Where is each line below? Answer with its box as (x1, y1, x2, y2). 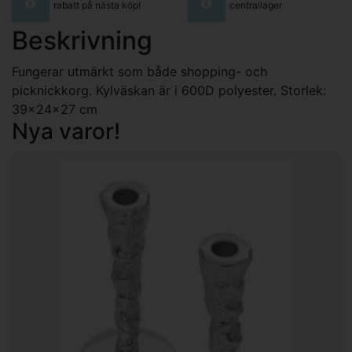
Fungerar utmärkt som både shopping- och (12, 63, 267, 79)
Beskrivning (12, 24, 152, 56)
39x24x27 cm (12, 101, 97, 117)
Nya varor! (12, 117, 120, 145)
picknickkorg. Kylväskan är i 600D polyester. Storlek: (12, 82, 326, 98)
